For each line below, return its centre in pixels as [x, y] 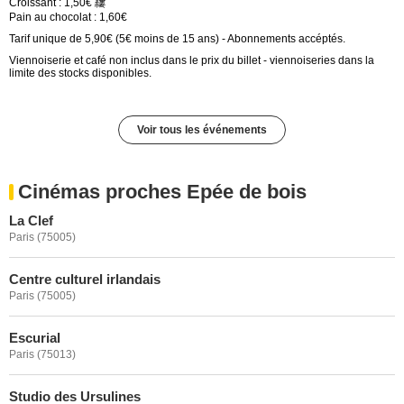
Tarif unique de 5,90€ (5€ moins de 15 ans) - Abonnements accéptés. [177, 38]
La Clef [31, 220]
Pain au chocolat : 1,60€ [68, 17]
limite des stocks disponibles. [80, 73]
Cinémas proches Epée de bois [162, 191]
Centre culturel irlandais [85, 279]
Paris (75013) [42, 354]
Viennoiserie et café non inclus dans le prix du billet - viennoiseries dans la [192, 60]
